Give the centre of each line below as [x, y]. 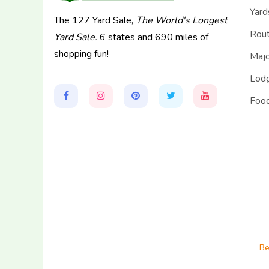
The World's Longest [182, 20]
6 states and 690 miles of [153, 37]
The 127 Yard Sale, [95, 20]
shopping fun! [81, 54]
